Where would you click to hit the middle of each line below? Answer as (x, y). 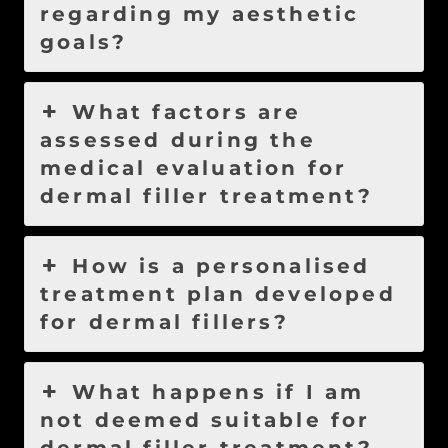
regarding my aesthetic (200, 14)
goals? (84, 42)
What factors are (187, 112)
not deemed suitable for (205, 420)
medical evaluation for (194, 168)
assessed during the (178, 140)
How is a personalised (221, 266)
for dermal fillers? (164, 322)
